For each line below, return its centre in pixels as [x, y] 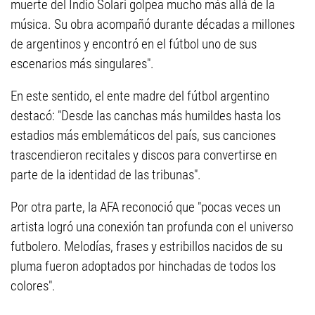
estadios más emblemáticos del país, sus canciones [143, 136]
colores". [33, 286]
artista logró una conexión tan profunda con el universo [152, 227]
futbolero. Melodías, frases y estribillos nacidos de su [147, 247]
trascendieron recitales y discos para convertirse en [144, 155]
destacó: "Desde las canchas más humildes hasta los [146, 116]
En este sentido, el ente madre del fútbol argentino [140, 96]
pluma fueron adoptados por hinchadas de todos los [143, 266]
